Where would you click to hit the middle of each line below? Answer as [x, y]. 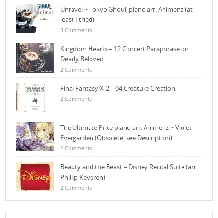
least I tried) [78, 20]
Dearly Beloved [82, 59]
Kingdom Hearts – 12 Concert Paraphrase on [125, 49]
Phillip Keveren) [83, 177]
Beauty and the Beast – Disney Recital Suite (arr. [129, 167]
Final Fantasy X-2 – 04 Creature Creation [118, 88]
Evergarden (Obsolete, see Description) [117, 138]
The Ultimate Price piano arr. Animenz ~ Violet [126, 128]
